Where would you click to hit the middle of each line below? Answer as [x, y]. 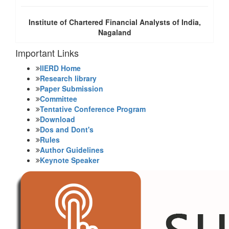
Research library [68, 78]
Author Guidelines [72, 150]
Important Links [47, 53]
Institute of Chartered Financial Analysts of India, [114, 22]
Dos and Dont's [67, 129]
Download [58, 119]
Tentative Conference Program [93, 109]
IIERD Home [60, 68]
